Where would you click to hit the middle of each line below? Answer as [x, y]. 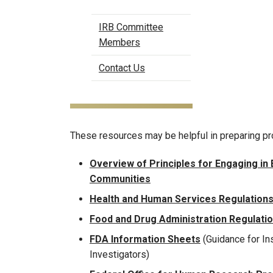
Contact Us [122, 68]
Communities [120, 179]
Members [119, 42]
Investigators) [119, 254]
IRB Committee [131, 27]
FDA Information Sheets [145, 239]
